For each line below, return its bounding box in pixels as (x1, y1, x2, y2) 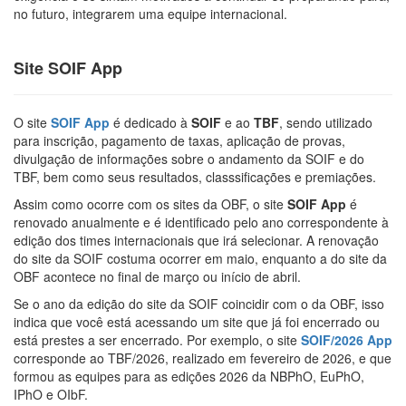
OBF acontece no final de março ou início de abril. (14, 266, 301, 285)
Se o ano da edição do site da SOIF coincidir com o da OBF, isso (14, 294, 384, 313)
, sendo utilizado (279, 112, 372, 131)
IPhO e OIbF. (14, 384, 88, 403)
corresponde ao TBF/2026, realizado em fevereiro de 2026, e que (14, 348, 391, 367)
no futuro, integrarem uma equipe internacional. (14, 4, 287, 23)
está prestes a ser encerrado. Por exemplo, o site (14, 330, 301, 349)
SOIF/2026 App (301, 330, 392, 349)
